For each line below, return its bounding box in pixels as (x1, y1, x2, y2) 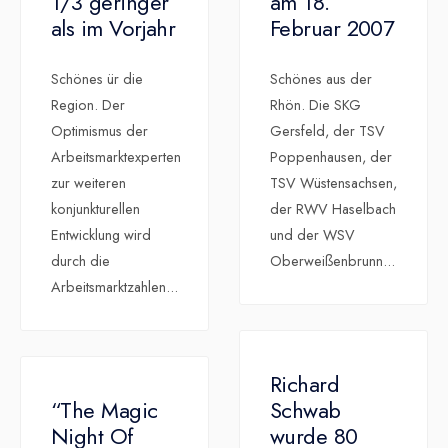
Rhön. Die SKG (270, 95, 361, 116)
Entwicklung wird (51, 225, 151, 246)
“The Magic (51, 394, 158, 427)
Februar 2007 (270, 12, 395, 45)
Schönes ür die (51, 69, 143, 90)
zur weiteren (51, 173, 126, 194)
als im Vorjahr (51, 12, 176, 45)
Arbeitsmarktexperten (51, 147, 181, 168)
